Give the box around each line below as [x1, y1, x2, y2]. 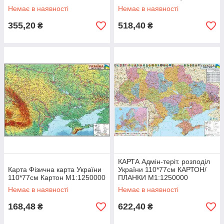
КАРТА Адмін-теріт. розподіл [118, 157, 210, 165]
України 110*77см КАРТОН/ [118, 165, 206, 173]
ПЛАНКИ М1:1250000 [118, 173, 188, 181]
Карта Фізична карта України [8, 165, 101, 173]
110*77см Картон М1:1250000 [8, 173, 105, 181]
